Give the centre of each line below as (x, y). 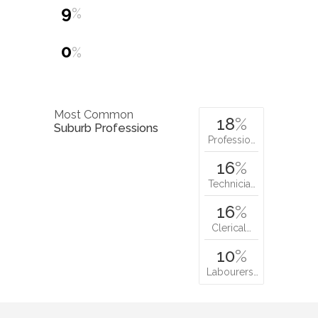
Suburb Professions (106, 128)
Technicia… (231, 183)
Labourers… (232, 272)
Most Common (94, 114)
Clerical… (231, 227)
